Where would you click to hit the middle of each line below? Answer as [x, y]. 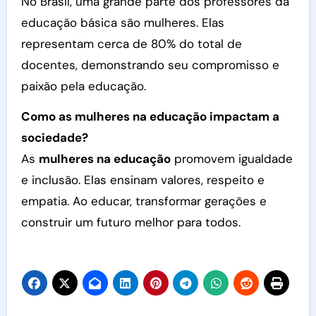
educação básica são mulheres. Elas [122, 23]
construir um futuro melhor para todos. [130, 222]
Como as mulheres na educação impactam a [150, 116]
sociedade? [54, 138]
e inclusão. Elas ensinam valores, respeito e [142, 180]
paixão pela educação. [83, 86]
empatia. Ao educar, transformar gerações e [144, 201]
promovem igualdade [231, 159]
